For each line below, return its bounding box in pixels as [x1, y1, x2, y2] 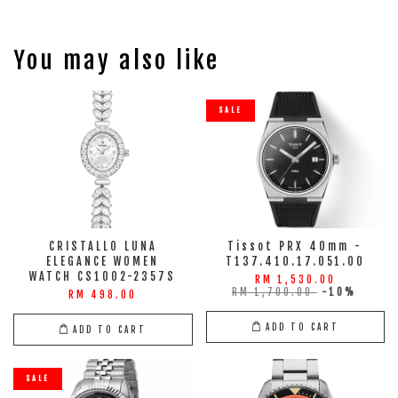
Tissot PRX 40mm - [227, 240, 363, 253]
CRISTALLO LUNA [48, 240, 157, 253]
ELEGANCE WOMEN [46, 255, 160, 268]
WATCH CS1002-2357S [29, 270, 177, 283]
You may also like [13, 45, 219, 76]
